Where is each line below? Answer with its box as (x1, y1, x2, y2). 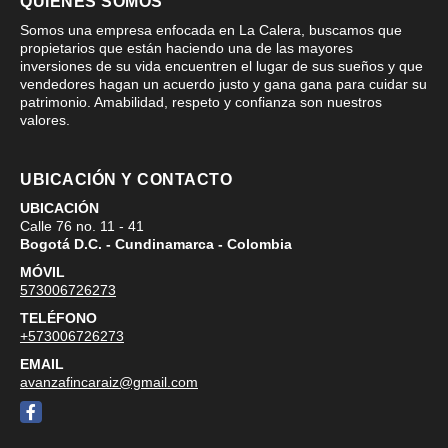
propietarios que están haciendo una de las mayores (20, 40, 353, 56)
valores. (20, 112, 70, 128)
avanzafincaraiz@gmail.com (20, 374, 198, 390)
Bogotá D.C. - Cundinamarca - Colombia (20, 236, 292, 252)
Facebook (20, 403, 83, 419)
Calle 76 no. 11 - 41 (20, 218, 144, 234)
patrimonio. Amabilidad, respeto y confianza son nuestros (20, 94, 382, 110)
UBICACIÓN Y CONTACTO (20, 171, 232, 188)
